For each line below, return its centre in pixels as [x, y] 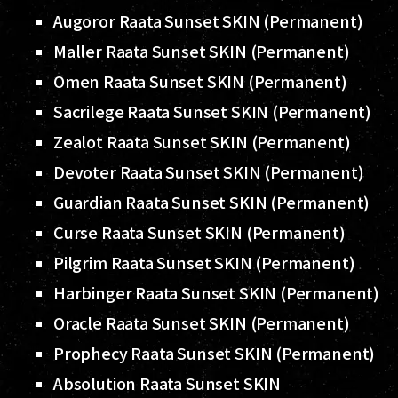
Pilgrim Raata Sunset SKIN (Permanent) [204, 263]
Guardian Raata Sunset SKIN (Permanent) [212, 202]
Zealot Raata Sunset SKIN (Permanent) [202, 142]
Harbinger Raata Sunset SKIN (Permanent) [216, 293]
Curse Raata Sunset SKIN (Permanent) [199, 232]
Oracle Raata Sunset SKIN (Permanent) [202, 323]
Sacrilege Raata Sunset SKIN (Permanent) [212, 111]
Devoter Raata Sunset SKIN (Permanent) [209, 172]
